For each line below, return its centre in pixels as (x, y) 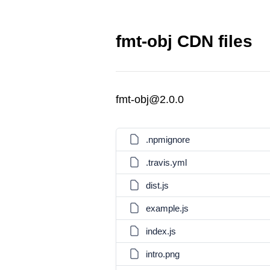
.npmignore (168, 140)
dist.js (157, 185)
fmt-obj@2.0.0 (150, 99)
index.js (161, 231)
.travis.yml (166, 162)
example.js (167, 208)
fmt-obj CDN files (184, 41)
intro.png (163, 254)
